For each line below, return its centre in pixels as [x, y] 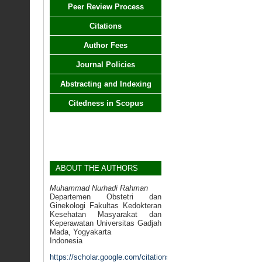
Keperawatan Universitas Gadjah [106, 223]
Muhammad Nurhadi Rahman [99, 188]
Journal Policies [106, 65]
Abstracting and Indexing [106, 84]
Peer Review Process [106, 7]
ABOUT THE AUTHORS [97, 168]
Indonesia [66, 240]
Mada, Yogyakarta [80, 232]
